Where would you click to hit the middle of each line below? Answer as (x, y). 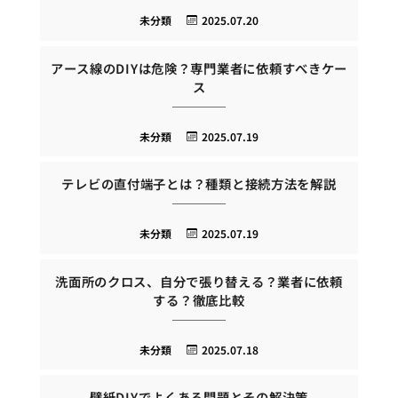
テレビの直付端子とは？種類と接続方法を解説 (199, 184)
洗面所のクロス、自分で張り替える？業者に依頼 (199, 281)
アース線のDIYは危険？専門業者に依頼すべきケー (199, 68)
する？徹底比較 (199, 299)
